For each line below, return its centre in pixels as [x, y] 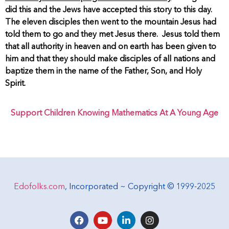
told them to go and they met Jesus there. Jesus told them [112, 35]
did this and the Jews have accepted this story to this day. [109, 10]
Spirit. [15, 84]
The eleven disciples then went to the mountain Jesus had [111, 22]
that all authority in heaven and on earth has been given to [111, 47]
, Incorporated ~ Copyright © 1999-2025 [140, 187]
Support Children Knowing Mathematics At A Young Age [114, 114]
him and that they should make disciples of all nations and [110, 59]
